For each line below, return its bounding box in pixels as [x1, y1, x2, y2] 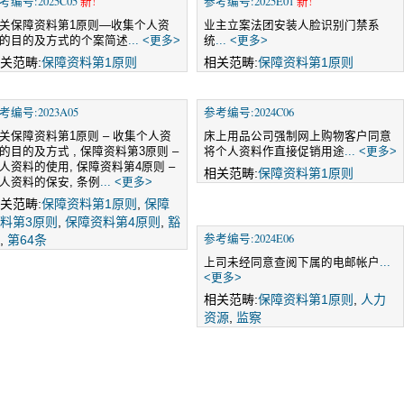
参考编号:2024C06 [204, 105, 294, 120]
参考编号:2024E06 [204, 231, 294, 246]
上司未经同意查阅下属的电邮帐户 [204, 256, 380, 269]
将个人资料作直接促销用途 [204, 145, 344, 158]
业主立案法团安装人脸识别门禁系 [204, 19, 380, 32]
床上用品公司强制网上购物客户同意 [204, 130, 391, 142]
